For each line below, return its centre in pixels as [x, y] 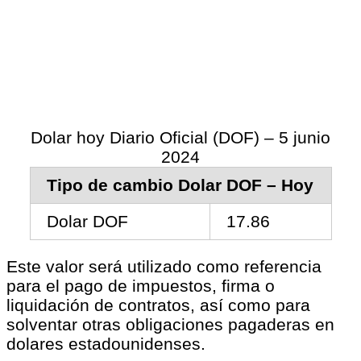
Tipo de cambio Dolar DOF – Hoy [180, 185]
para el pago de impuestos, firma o [141, 285]
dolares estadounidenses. [106, 343]
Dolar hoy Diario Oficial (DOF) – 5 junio [180, 138]
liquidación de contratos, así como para [158, 305]
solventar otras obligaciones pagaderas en [170, 324]
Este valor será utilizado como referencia [164, 266]
